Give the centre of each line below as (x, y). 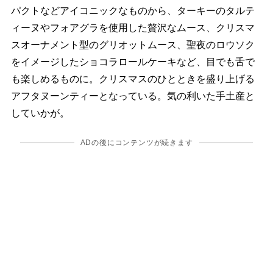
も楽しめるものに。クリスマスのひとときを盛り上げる (133, 79)
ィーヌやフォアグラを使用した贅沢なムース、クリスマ (133, 27)
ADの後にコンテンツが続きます (136, 142)
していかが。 (40, 113)
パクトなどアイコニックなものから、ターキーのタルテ (133, 10)
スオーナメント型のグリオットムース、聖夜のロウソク (133, 44)
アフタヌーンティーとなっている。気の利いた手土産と (133, 96)
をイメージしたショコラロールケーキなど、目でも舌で (133, 62)
